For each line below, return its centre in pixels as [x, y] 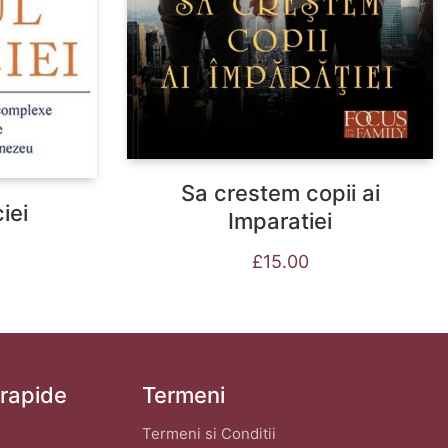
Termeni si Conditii [209, 434]
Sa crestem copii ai [280, 192]
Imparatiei [280, 220]
